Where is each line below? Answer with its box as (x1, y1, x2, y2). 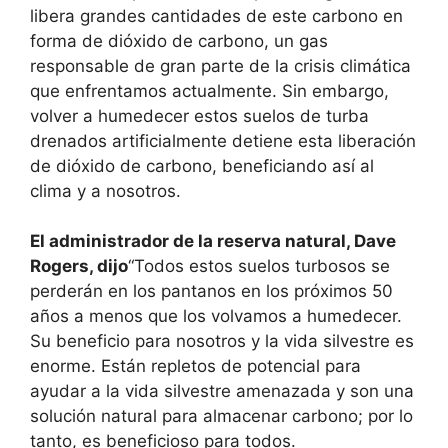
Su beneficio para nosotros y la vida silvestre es (30, 331, 414, 352)
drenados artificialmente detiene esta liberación (30, 130, 416, 151)
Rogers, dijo (30, 256, 128, 277)
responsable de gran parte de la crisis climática (30, 55, 411, 76)
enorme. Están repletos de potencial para (30, 356, 361, 377)
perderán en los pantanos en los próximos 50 (30, 281, 393, 302)
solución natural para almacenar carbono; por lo (30, 406, 413, 427)
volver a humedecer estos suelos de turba (30, 105, 369, 126)
